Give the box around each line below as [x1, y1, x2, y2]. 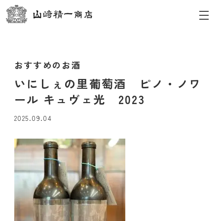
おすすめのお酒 [14, 59, 81, 71]
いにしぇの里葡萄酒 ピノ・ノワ [14, 74, 202, 92]
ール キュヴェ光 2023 [14, 90, 145, 108]
